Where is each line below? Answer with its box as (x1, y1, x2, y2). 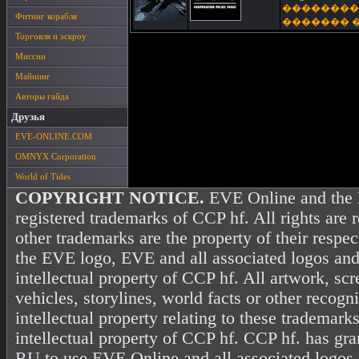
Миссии (15, 51, 46, 61)
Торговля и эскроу (15, 31, 87, 41)
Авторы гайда (15, 91, 69, 101)
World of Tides (15, 171, 71, 181)
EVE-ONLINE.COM (15, 131, 92, 141)
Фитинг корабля (15, 11, 77, 21)
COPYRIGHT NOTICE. (15, 188, 204, 208)
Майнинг (15, 71, 50, 81)
